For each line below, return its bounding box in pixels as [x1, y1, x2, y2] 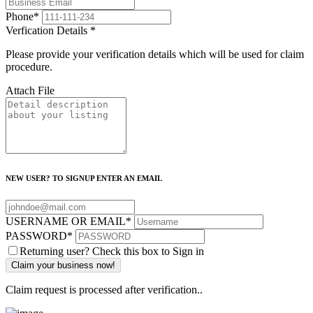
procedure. [6, 61, 52, 73]
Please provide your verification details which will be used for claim [6, 48, 304, 61]
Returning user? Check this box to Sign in [20, 245, 204, 258]
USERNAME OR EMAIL [6, 215, 126, 228]
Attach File [6, 85, 54, 97]
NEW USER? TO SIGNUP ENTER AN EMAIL [6, 174, 162, 183]
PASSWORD [6, 230, 67, 242]
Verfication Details [6, 24, 90, 37]
